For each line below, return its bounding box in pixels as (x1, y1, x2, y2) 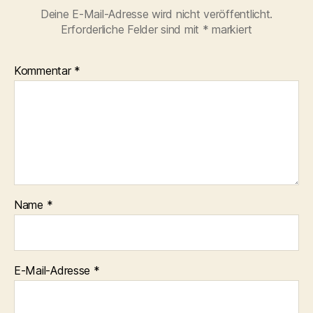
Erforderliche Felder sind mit (60, 22, 203, 36)
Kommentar (14, 64, 75, 78)
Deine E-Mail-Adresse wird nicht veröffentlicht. (40, 7, 273, 21)
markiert (208, 22, 253, 36)
